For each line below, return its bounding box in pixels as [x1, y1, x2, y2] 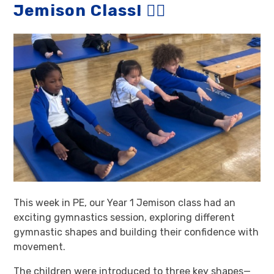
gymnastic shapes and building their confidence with [13, 226, 259, 238]
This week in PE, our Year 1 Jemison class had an [13, 196, 236, 209]
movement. [13, 240, 66, 253]
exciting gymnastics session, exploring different [13, 211, 235, 223]
